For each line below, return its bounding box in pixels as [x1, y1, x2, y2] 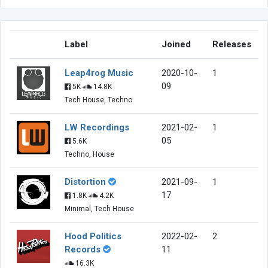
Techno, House [65, 150, 114, 159]
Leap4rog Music [65, 67, 133, 78]
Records [65, 243, 100, 255]
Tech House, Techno [65, 95, 132, 104]
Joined [162, 38, 191, 50]
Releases [212, 38, 251, 50]
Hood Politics [65, 230, 121, 242]
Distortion [65, 176, 106, 187]
